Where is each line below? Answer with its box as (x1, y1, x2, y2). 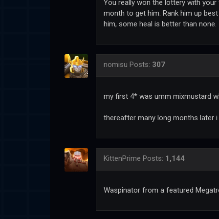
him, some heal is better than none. (104, 19, 217, 28)
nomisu (104, 60, 128, 69)
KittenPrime (104, 153, 141, 163)
